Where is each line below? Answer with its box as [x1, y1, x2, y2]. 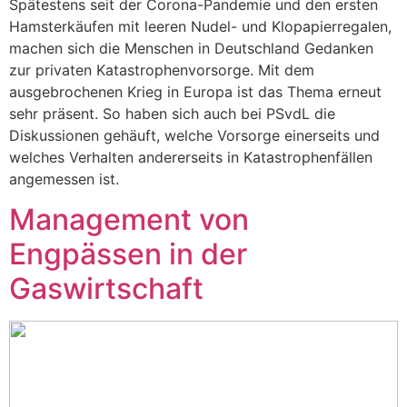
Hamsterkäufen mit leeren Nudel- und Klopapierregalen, [9, 17, 392, 35]
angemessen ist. [9, 170, 119, 188]
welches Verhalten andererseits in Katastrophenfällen [9, 148, 372, 166]
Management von [9, 202, 249, 238]
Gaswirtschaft [9, 271, 203, 307]
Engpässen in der [9, 236, 247, 273]
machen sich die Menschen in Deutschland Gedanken [9, 39, 373, 57]
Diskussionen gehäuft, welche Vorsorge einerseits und [9, 126, 380, 144]
